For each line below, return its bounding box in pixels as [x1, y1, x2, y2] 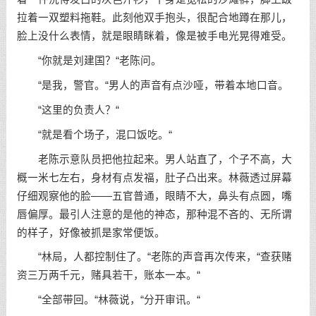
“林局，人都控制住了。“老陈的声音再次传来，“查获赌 [16, 251, 292, 263]
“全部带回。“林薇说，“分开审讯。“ [16, 294, 200, 306]
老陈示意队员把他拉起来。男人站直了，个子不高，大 [16, 153, 292, 165]
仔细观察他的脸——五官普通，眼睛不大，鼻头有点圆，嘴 [16, 190, 292, 202]
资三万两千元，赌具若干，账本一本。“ [16, 269, 200, 281]
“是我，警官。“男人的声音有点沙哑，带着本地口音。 [16, 80, 288, 92]
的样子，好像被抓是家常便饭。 [16, 226, 165, 238]
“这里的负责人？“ [16, 104, 119, 116]
